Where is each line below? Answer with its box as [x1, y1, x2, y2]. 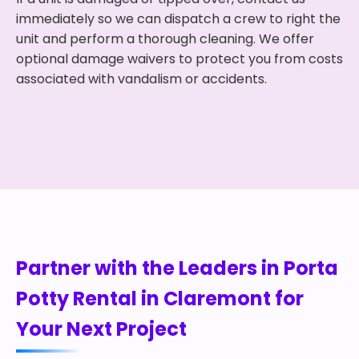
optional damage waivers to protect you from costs [16, 50, 343, 68]
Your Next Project [16, 316, 187, 342]
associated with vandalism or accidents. [16, 70, 267, 88]
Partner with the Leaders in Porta [16, 255, 338, 281]
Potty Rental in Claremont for [16, 285, 304, 312]
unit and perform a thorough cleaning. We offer [16, 30, 314, 48]
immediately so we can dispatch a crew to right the [16, 10, 341, 28]
